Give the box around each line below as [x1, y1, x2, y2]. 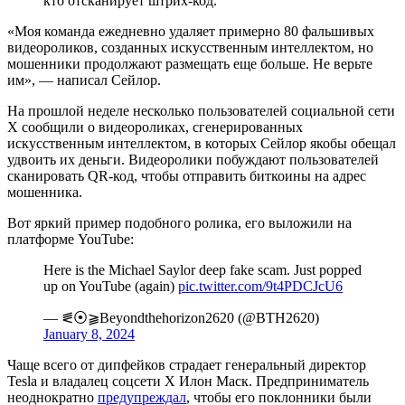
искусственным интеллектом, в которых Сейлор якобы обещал [7, 135, 396, 151]
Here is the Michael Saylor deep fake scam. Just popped [43, 261, 362, 278]
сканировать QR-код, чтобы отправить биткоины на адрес [7, 167, 366, 184]
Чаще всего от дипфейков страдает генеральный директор [7, 356, 366, 372]
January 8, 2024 [43, 325, 135, 342]
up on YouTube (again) [43, 278, 178, 294]
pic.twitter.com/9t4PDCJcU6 [178, 278, 343, 294]
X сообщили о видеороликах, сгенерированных [7, 118, 303, 135]
